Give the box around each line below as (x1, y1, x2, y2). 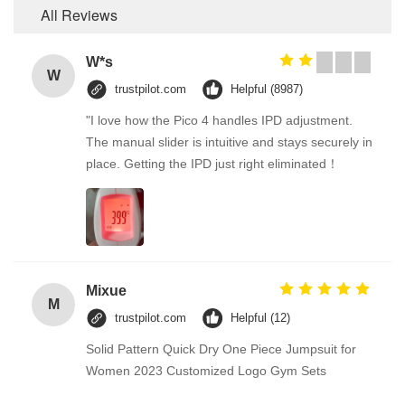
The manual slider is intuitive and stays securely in (86, 134, 372, 149)
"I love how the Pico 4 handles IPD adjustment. (86, 112, 353, 127)
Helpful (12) (231, 310, 290, 325)
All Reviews (41, 4, 118, 25)
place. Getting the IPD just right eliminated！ (86, 155, 339, 171)
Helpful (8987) (231, 81, 303, 96)
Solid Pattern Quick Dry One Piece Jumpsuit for (86, 341, 356, 356)
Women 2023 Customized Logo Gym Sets (86, 363, 326, 378)
